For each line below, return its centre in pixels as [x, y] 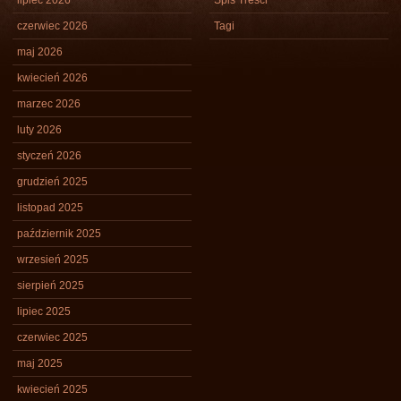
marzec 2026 [49, 104]
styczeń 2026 [49, 156]
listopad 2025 [50, 208]
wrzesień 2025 [53, 260]
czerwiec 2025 [52, 337]
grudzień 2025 [52, 182]
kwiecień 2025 [52, 389]
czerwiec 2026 [52, 26]
